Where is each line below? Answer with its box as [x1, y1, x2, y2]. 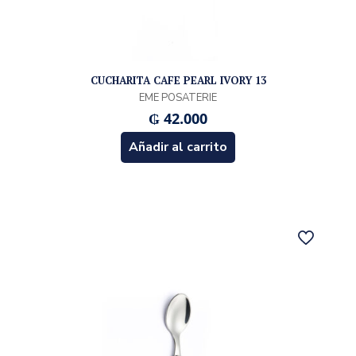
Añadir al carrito [129, 138, 227, 157]
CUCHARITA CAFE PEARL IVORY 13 [90, 73, 266, 88]
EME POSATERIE [139, 91, 217, 106]
